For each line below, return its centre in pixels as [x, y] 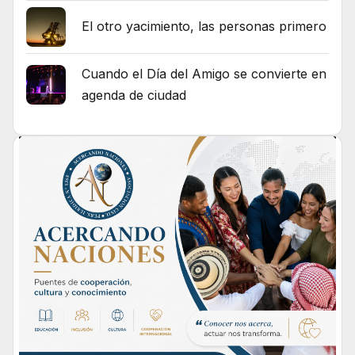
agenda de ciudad [134, 95]
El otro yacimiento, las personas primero [204, 27]
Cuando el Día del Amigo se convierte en [204, 73]
